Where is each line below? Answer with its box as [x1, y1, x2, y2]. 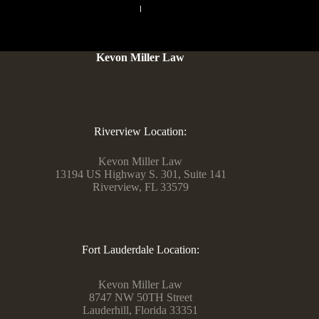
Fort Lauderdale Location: [81, 244, 199, 256]
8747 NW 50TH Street [88, 291, 192, 304]
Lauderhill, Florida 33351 [83, 304, 199, 317]
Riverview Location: [94, 125, 187, 138]
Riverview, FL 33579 [92, 181, 189, 194]
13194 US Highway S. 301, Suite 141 [54, 168, 226, 181]
